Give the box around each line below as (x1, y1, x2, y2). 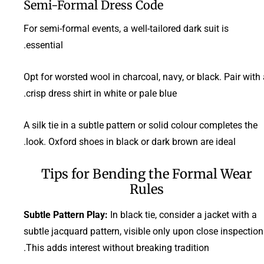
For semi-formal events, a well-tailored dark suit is (24, 22, 229, 34)
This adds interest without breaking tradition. (26, 242, 209, 253)
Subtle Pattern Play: (24, 209, 108, 220)
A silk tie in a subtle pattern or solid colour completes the (24, 119, 258, 131)
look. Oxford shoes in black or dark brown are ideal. (26, 136, 236, 147)
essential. (26, 39, 63, 51)
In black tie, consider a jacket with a (108, 209, 257, 220)
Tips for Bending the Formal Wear (41, 165, 252, 182)
